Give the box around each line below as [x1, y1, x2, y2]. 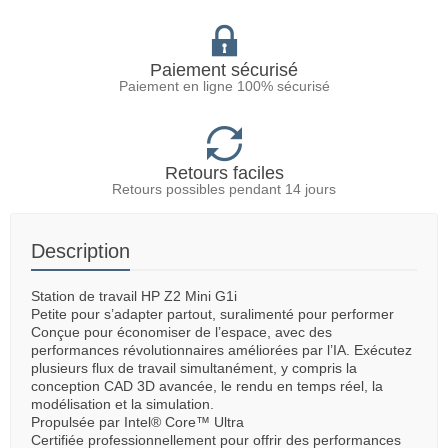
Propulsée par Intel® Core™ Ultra [31, 413, 244, 430]
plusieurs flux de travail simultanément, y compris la [31, 359, 357, 376]
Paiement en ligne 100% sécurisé [118, 77, 330, 94]
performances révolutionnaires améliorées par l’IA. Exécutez [31, 341, 412, 358]
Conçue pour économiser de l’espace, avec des [31, 323, 332, 340]
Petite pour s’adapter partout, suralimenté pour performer [31, 305, 394, 322]
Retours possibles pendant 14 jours [112, 180, 336, 197]
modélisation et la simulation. [31, 395, 214, 412]
